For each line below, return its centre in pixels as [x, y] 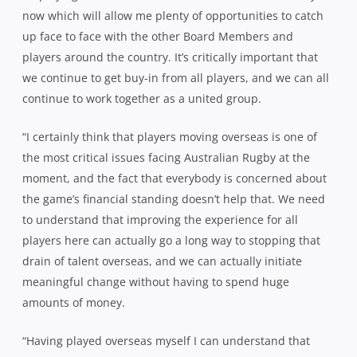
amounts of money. [74, 302]
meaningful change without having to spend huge [156, 281]
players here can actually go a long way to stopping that [171, 240]
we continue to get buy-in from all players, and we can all [176, 77]
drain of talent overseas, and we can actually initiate [162, 261]
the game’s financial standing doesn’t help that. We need [174, 198]
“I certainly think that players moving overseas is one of [170, 136]
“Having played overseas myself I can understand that [166, 340]
